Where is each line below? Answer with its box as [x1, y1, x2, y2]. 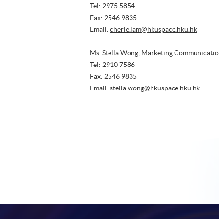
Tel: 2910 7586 [90, 60, 136, 68]
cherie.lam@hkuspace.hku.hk [110, 25, 197, 33]
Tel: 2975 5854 [90, 1, 135, 10]
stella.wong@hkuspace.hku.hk [110, 84, 200, 92]
